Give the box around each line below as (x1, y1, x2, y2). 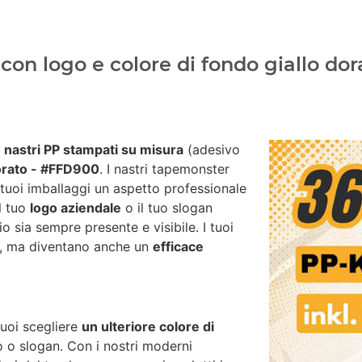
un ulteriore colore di (82, 318, 214, 335)
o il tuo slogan (121, 199, 213, 216)
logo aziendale (30, 199, 121, 216)
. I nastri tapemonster (99, 160, 229, 177)
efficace (153, 238, 204, 255)
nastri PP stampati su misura (4, 141, 183, 158)
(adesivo (183, 141, 240, 158)
